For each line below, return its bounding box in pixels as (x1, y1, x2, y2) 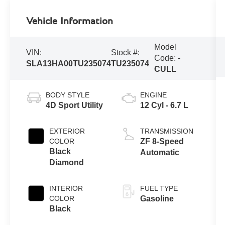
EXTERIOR (49, 127, 85, 136)
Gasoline (140, 194, 174, 203)
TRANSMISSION (140, 127, 193, 136)
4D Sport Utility (46, 101, 103, 110)
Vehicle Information (26, 16, 114, 27)
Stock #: (111, 48, 140, 57)
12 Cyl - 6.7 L (140, 101, 188, 110)
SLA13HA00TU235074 (26, 59, 111, 68)
